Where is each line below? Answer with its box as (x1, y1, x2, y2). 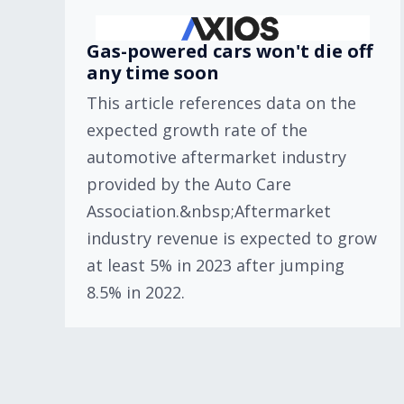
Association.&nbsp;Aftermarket (87, 200, 331, 222)
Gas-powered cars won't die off (87, 39, 372, 63)
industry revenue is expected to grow (87, 227, 377, 249)
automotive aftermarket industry (87, 146, 346, 168)
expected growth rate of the (87, 119, 308, 141)
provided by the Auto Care (87, 173, 291, 195)
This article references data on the (87, 92, 356, 114)
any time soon (87, 60, 219, 85)
